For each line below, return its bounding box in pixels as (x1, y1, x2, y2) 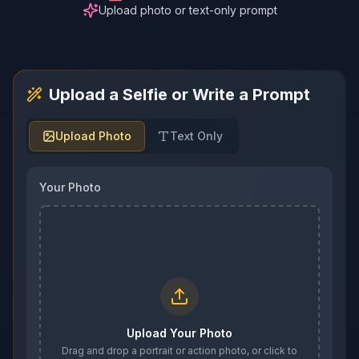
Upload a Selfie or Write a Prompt (49, 85, 310, 104)
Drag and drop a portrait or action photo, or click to (62, 345, 297, 357)
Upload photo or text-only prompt (98, 3, 277, 17)
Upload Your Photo (127, 326, 232, 340)
